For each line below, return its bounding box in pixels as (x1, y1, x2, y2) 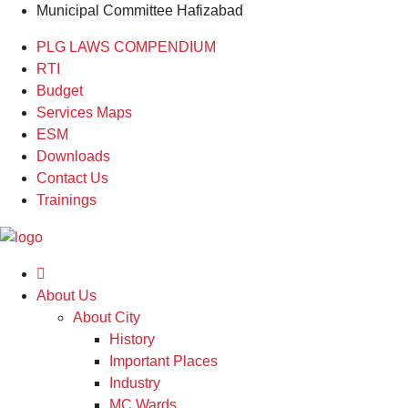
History (109, 331, 155, 347)
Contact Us (36, 170, 108, 186)
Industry (109, 374, 160, 391)
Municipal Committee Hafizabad (36, 3, 243, 18)
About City (73, 309, 140, 325)
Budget (36, 83, 83, 98)
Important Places (109, 352, 218, 369)
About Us (36, 287, 97, 303)
